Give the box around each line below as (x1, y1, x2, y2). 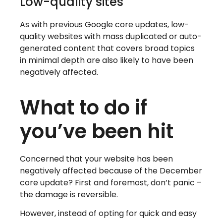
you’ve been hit (20, 117, 173, 145)
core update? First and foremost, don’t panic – (20, 176, 202, 188)
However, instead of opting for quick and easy (20, 208, 197, 220)
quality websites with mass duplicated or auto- (20, 31, 202, 43)
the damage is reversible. (20, 188, 118, 200)
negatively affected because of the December (20, 165, 202, 176)
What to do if (20, 93, 147, 121)
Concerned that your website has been (20, 153, 173, 165)
